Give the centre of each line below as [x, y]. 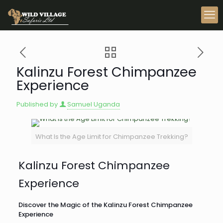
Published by [37, 104]
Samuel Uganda [94, 104]
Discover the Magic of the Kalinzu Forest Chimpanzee [105, 205]
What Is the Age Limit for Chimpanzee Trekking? [111, 137]
